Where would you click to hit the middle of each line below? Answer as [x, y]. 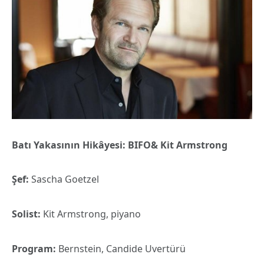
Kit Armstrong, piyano [92, 214]
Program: [35, 248]
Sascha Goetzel [65, 179]
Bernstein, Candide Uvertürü [122, 248]
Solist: [27, 214]
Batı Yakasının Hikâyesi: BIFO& [85, 145]
